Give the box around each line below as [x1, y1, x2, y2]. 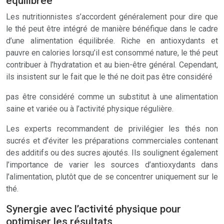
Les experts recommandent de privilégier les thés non [6, 124, 218, 133]
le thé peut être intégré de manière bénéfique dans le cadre [6, 24, 218, 33]
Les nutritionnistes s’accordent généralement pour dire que [6, 12, 218, 21]
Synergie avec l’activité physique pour [6, 203, 181, 215]
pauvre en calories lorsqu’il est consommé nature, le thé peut [6, 48, 218, 57]
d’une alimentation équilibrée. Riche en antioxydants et [6, 36, 218, 45]
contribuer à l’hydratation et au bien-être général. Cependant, [6, 60, 218, 69]
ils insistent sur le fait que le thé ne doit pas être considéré [6, 72, 212, 81]
